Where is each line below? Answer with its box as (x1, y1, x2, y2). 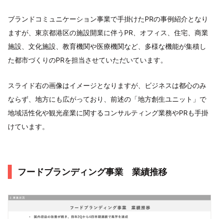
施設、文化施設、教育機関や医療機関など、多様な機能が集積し (8, 42, 206, 51)
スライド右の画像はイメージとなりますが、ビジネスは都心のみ (8, 81, 206, 90)
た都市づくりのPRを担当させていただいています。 (8, 56, 167, 65)
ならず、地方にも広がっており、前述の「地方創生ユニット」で (8, 95, 206, 104)
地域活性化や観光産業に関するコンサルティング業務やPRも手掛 (8, 109, 208, 117)
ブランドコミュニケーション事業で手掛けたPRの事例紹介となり (8, 15, 208, 23)
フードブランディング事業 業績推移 (18, 167, 167, 177)
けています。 (8, 122, 49, 131)
